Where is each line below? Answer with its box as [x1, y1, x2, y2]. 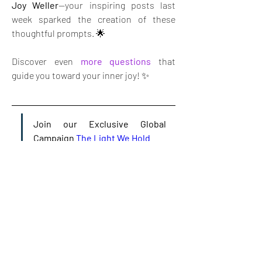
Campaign [33, 132, 76, 143]
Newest [12, 239, 39, 249]
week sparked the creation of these [12, 13, 175, 25]
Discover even [12, 55, 81, 67]
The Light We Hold [76, 132, 150, 143]
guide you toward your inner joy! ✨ [12, 69, 149, 81]
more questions [80, 55, 151, 67]
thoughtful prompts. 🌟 [12, 27, 105, 39]
